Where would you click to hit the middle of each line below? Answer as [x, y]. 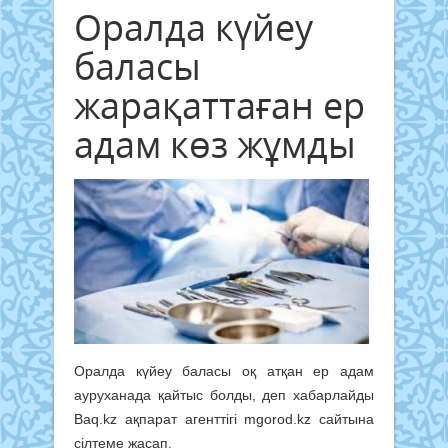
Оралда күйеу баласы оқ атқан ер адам [224, 370]
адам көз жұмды [215, 144]
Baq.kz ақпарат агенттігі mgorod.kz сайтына [224, 418]
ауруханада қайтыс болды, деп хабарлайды [224, 394]
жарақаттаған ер [219, 105]
